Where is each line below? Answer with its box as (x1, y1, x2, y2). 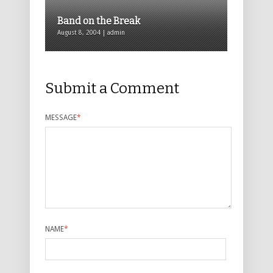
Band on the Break (57, 15, 140, 27)
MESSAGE (45, 113, 77, 122)
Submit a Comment (45, 80, 179, 97)
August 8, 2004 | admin (57, 29, 125, 37)
